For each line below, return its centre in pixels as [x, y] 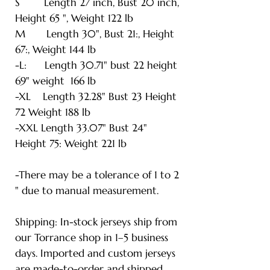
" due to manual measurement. [87, 190]
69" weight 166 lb [55, 80]
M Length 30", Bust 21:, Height [95, 33]
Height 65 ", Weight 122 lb [74, 18]
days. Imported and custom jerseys [95, 253]
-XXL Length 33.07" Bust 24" [81, 127]
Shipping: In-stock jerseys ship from [96, 221]
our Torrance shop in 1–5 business [92, 237]
